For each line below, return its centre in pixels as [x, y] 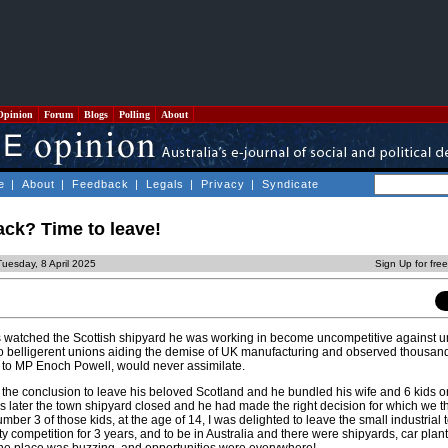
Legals [165, 184]
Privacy [223, 184]
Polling [134, 114]
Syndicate [290, 184]
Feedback [100, 184]
